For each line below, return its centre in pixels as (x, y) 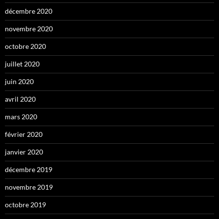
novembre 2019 (29, 187)
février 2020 (24, 134)
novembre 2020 (29, 29)
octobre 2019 (25, 205)
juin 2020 (19, 82)
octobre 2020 (25, 46)
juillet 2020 (22, 64)
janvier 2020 (24, 152)
